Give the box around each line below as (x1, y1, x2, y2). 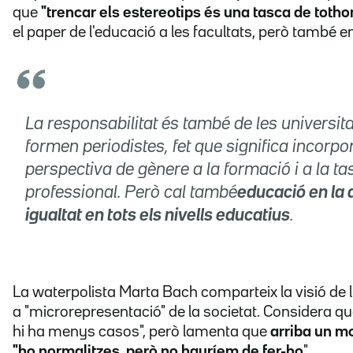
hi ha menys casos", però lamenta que (13, 325, 270, 340)
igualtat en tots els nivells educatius (25, 208, 290, 225)
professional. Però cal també (25, 185, 237, 202)
